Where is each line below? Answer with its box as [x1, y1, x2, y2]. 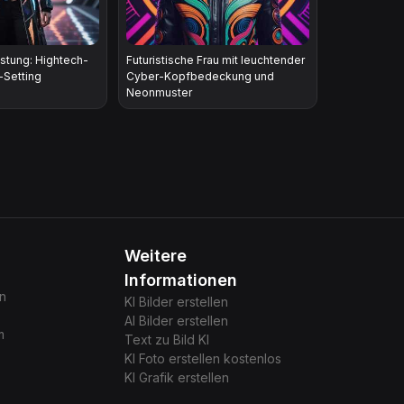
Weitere [124, 245, 187, 265]
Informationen [124, 270, 237, 289]
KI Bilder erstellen [124, 293, 228, 309]
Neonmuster [126, 85, 193, 99]
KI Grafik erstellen [124, 369, 229, 385]
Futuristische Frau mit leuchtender [126, 52, 306, 67]
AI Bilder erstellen [124, 312, 228, 328]
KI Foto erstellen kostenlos [124, 350, 281, 366]
